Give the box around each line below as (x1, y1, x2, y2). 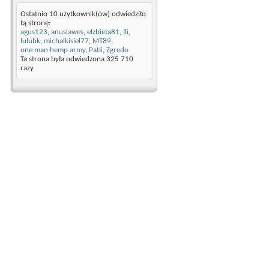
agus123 (20, 28, 47, 37)
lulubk (20, 37, 40, 46)
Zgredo (106, 46, 128, 55)
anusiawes (51, 28, 83, 37)
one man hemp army (20, 46, 85, 55)
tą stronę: (20, 19, 50, 28)
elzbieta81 (87, 28, 119, 37)
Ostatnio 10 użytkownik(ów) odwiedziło (20, 10, 146, 19)
